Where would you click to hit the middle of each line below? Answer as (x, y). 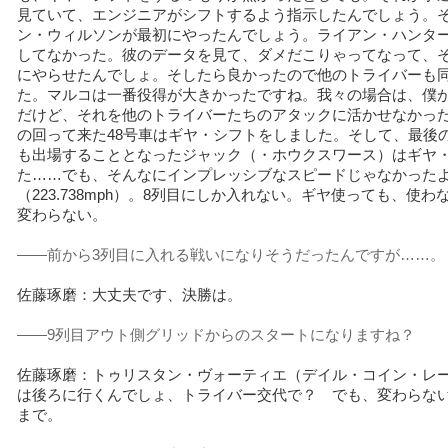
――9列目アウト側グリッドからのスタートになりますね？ (215, 335)
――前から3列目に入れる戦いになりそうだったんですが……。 (230, 255)
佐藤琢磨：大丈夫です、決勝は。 (129, 295)
